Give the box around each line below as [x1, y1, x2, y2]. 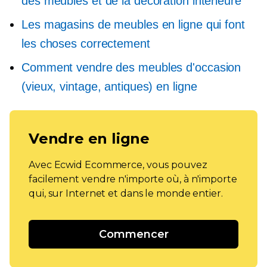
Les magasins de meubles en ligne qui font [21, 18, 245, 31]
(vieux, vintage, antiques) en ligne [21, 80, 197, 93]
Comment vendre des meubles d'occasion [21, 61, 241, 74]
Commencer [98, 228, 169, 241]
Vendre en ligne [29, 130, 150, 147]
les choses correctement [21, 37, 150, 50]
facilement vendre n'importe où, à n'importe [29, 173, 237, 185]
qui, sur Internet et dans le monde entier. [29, 188, 223, 199]
